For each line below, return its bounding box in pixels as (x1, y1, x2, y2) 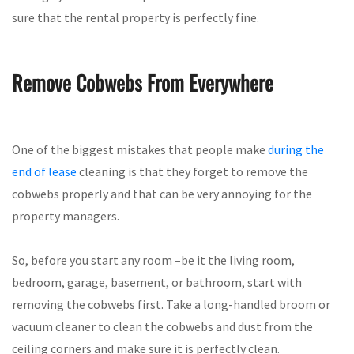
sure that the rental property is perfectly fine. (12, 9, 259, 25)
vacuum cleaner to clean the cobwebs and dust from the (12, 318, 313, 334)
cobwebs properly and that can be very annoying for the (12, 185, 312, 201)
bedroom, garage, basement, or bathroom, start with (12, 273, 302, 290)
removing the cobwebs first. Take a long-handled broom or (12, 296, 330, 312)
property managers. (12, 207, 119, 224)
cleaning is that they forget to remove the (77, 163, 308, 179)
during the (268, 141, 324, 157)
